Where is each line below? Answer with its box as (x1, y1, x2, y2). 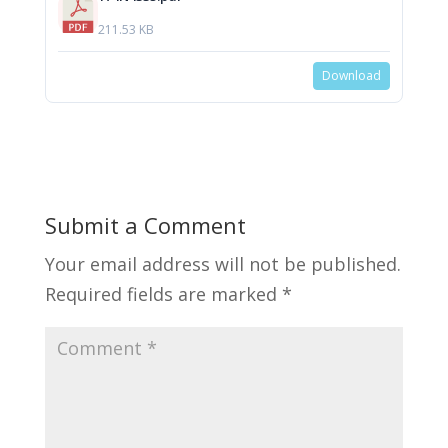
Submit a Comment (44, 210, 246, 241)
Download (322, 67, 382, 85)
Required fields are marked (44, 282, 282, 307)
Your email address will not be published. (44, 252, 401, 277)
